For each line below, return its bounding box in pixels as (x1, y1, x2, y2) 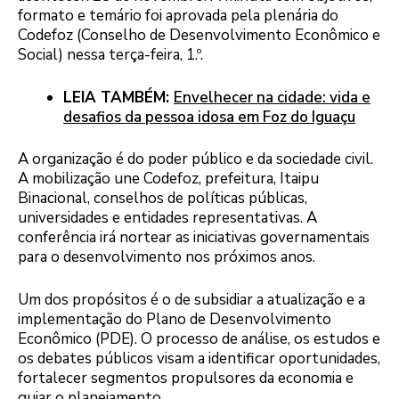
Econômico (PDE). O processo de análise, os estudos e (18, 328, 380, 349)
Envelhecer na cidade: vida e (174, 86, 370, 108)
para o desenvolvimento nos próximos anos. (18, 247, 315, 268)
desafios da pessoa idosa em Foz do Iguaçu (63, 106, 355, 127)
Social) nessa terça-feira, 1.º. (18, 45, 203, 66)
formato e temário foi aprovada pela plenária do (18, 5, 338, 27)
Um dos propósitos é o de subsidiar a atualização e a (18, 289, 365, 310)
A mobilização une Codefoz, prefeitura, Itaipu (18, 168, 319, 190)
